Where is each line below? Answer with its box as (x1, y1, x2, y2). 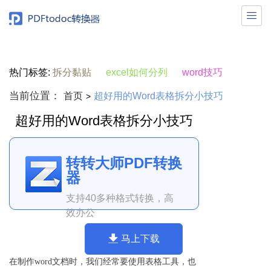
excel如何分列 (106, 67, 168, 77)
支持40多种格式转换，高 (65, 193, 174, 203)
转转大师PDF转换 (65, 155, 182, 171)
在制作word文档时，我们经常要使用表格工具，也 (9, 257, 196, 266)
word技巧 (182, 67, 223, 77)
